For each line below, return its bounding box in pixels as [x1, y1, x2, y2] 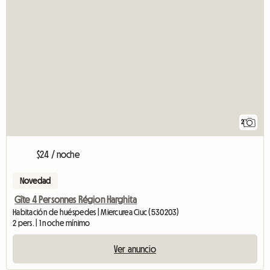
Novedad [20, 176, 51, 185]
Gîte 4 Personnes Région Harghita [14, 194, 137, 204]
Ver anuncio [114, 243, 156, 254]
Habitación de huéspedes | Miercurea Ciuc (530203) [13, 207, 180, 216]
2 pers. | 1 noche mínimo [13, 218, 90, 227]
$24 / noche [37, 149, 80, 159]
